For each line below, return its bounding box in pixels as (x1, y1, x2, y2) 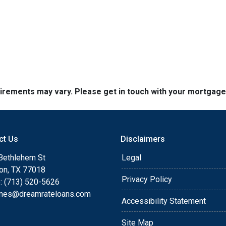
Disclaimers (121, 134, 165, 144)
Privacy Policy (122, 175, 172, 184)
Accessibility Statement (122, 196, 206, 206)
